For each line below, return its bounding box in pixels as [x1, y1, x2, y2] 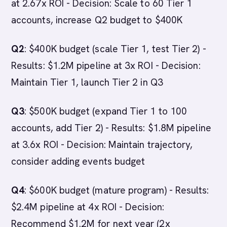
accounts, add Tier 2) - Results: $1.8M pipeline [11, 122, 211, 134]
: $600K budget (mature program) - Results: [24, 184, 209, 197]
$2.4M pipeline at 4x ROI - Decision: [11, 201, 164, 213]
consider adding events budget [11, 155, 145, 168]
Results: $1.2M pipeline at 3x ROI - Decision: [11, 59, 201, 72]
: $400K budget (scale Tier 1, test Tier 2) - [24, 43, 206, 55]
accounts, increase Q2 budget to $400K [11, 14, 182, 26]
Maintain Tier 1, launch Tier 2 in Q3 [11, 76, 163, 89]
